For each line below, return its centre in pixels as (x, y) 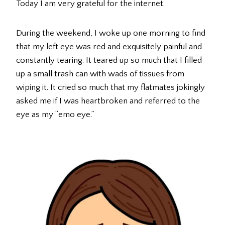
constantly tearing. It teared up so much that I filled (109, 61)
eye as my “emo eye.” (55, 115)
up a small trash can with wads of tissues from (100, 74)
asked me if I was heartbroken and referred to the (108, 101)
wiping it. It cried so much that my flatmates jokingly (110, 88)
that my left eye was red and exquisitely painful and (109, 47)
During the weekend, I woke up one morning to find (111, 33)
